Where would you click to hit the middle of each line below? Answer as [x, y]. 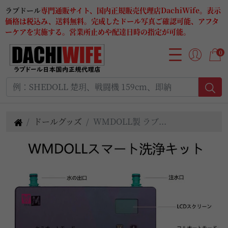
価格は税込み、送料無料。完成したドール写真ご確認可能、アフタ [112, 21]
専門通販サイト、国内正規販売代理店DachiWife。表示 [131, 10]
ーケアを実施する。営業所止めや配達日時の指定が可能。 [98, 32]
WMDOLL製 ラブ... [130, 121]
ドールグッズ [58, 121]
